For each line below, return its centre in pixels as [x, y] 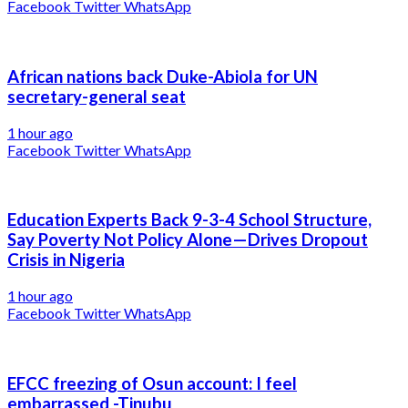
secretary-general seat [97, 96]
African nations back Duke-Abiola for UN [163, 76]
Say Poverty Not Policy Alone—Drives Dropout [188, 240]
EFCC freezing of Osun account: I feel [152, 383]
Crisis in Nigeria [66, 260]
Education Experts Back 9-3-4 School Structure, [189, 220]
